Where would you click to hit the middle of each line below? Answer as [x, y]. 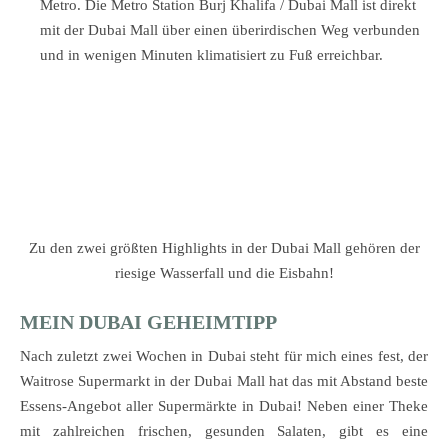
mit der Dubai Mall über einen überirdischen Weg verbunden [230, 30]
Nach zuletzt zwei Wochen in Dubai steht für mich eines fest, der [224, 356]
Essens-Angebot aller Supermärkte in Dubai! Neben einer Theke [224, 406]
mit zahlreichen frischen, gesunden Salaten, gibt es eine [224, 431]
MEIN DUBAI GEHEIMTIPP [148, 322]
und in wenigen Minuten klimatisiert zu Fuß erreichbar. [211, 55]
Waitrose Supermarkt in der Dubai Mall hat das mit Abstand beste [224, 381]
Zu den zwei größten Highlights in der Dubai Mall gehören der [224, 248]
